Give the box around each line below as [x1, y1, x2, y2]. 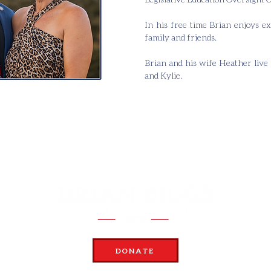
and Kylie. [145, 70, 184, 80]
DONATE [114, 246, 154, 255]
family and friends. [145, 32, 220, 42]
